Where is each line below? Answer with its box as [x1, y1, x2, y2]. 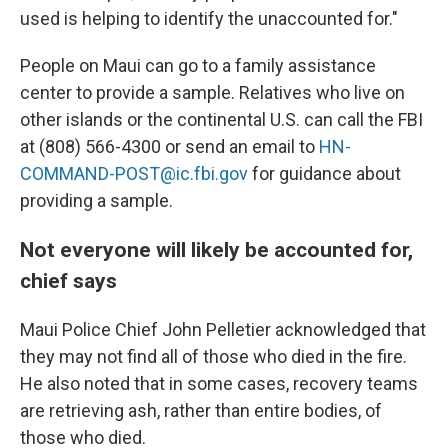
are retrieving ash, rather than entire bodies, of [20, 400, 382, 421]
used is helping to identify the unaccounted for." [20, 8, 398, 29]
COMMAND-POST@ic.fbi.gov [20, 163, 248, 184]
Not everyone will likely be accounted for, [20, 237, 413, 262]
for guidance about [248, 163, 401, 184]
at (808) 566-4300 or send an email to [20, 136, 319, 157]
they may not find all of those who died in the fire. [20, 346, 407, 367]
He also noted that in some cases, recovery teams [20, 373, 418, 394]
